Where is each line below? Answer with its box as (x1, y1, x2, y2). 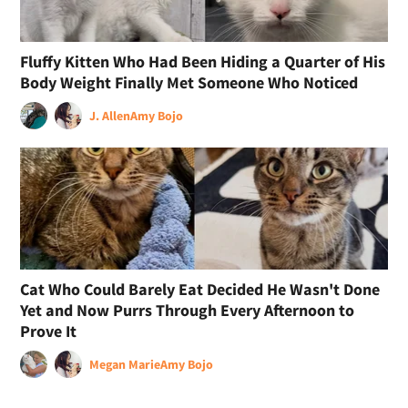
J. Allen (89, 107, 131, 124)
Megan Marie (89, 356, 161, 373)
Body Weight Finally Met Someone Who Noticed (20, 71, 359, 93)
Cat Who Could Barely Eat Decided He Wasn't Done (20, 279, 381, 301)
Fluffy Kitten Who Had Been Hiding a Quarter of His (20, 50, 386, 72)
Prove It (20, 321, 77, 342)
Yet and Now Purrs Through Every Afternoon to (20, 300, 355, 321)
